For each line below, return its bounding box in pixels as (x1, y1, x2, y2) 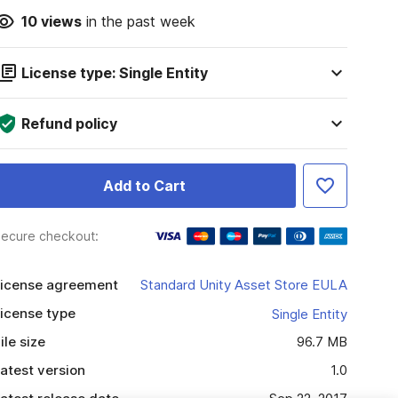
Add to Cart (102, 177, 186, 195)
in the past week (81, 12, 195, 30)
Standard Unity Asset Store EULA (139, 276, 347, 293)
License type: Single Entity (20, 64, 208, 82)
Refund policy (20, 115, 117, 132)
